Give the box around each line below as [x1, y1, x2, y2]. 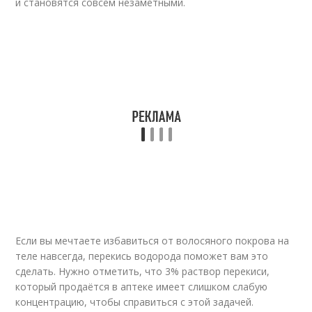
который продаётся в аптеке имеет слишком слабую [15, 280, 268, 293]
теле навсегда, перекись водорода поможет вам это [15, 249, 269, 263]
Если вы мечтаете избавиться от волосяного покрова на [15, 234, 290, 247]
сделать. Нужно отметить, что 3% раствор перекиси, [15, 265, 270, 278]
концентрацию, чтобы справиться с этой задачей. [15, 295, 254, 309]
